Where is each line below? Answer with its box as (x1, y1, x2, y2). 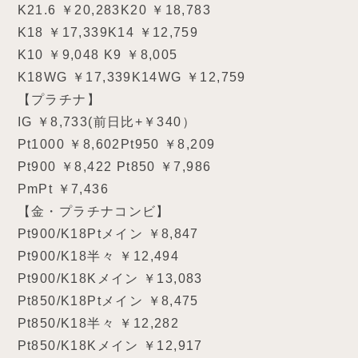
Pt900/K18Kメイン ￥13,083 (17, 272, 203, 285)
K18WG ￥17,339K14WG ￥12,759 (17, 70, 246, 84)
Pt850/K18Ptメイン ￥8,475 (17, 294, 199, 308)
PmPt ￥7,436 (17, 182, 109, 196)
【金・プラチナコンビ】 (17, 205, 170, 218)
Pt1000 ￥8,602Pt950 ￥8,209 (17, 137, 216, 151)
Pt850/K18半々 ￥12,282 (17, 316, 180, 330)
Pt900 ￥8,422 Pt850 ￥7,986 (17, 160, 212, 173)
